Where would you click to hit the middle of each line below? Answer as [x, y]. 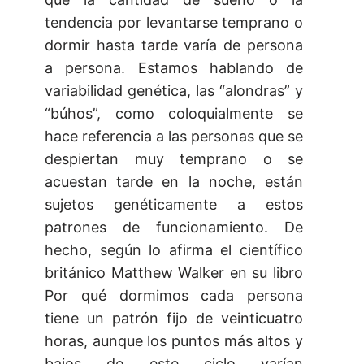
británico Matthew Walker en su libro [174, 273]
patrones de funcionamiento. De [174, 227]
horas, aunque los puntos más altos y [174, 341]
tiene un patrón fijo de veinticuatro [174, 318]
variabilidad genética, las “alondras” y [174, 91]
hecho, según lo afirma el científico [174, 250]
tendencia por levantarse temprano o [174, 23]
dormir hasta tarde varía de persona [174, 45]
